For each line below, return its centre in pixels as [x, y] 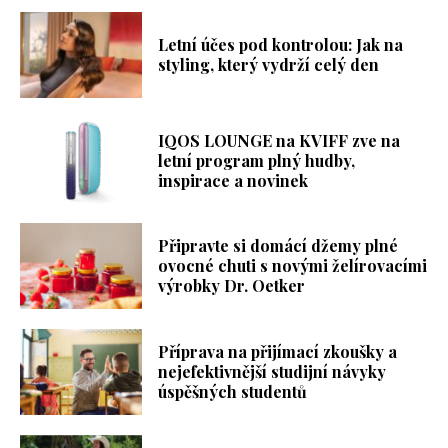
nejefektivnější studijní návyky [272, 371]
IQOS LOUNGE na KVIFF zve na [279, 140]
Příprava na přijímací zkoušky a [278, 351]
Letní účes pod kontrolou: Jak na [281, 44]
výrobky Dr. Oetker [232, 286]
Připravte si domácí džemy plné [278, 246]
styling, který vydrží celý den [269, 64]
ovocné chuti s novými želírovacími [293, 266]
